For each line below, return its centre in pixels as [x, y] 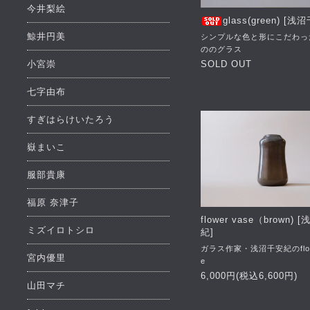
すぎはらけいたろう [71, 120]
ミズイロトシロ [61, 230]
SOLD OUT [226, 64]
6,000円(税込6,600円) [249, 276]
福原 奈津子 [53, 203]
